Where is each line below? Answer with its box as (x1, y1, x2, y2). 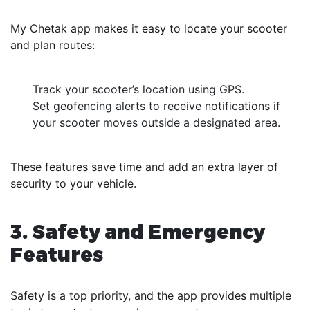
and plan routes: (10, 37, 95, 52)
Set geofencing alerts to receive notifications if (33, 98, 280, 113)
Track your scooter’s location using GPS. (33, 82, 244, 96)
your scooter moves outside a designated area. (33, 115, 280, 129)
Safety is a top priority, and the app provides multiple (10, 288, 291, 302)
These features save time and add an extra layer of (10, 159, 278, 174)
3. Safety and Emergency (10, 219, 265, 242)
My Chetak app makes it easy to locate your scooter (10, 21, 287, 35)
